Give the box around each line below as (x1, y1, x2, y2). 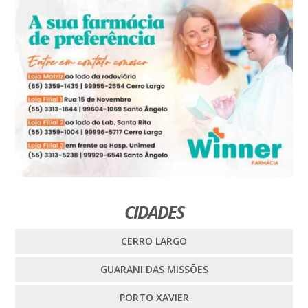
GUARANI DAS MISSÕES (100, 263, 208, 276)
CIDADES (124, 200, 184, 224)
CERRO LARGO (121, 234, 187, 248)
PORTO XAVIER (119, 291, 189, 305)
